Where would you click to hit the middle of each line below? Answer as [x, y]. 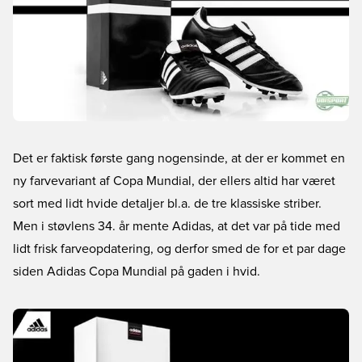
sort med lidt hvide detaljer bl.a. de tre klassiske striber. [167, 204]
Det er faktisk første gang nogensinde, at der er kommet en [179, 158]
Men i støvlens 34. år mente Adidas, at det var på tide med [177, 226]
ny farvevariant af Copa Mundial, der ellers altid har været [174, 181]
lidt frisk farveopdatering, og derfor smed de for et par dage [179, 249]
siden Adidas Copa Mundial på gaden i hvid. [137, 271]
